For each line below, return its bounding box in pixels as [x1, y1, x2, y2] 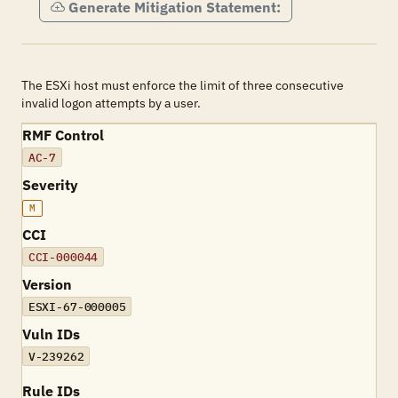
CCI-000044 [28, 249, 99, 265]
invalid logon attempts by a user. [21, 95, 201, 111]
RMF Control [22, 126, 104, 144]
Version [22, 275, 72, 293]
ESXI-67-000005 [28, 298, 126, 314]
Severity [22, 176, 78, 194]
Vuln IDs [22, 325, 80, 343]
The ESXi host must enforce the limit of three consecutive [21, 77, 344, 93]
